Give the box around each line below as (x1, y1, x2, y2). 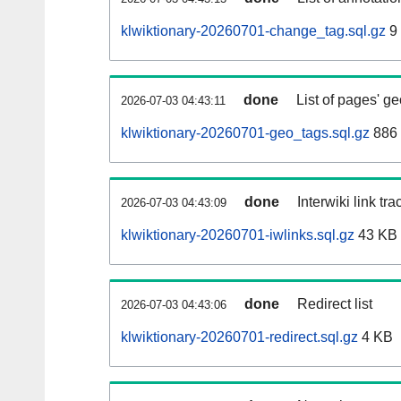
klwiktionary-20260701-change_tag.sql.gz (121, 23, 386, 39)
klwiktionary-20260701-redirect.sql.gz (121, 329, 358, 346)
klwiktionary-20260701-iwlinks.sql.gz (121, 227, 354, 243)
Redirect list (297, 296, 372, 312)
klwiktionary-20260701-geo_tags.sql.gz (121, 125, 370, 141)
